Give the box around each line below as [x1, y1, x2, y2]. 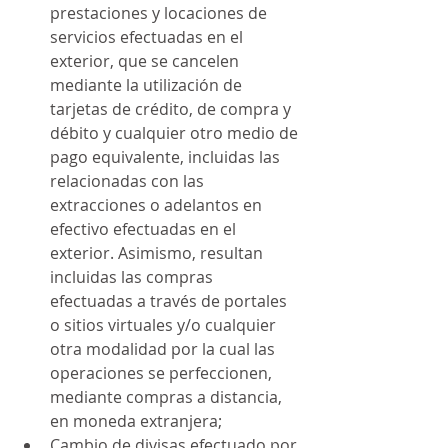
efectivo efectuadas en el [50, 218, 240, 240]
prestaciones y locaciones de [50, 2, 271, 24]
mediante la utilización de [50, 74, 246, 96]
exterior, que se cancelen [50, 50, 243, 72]
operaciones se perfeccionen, [50, 362, 276, 384]
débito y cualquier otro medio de [50, 122, 302, 144]
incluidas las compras [50, 266, 217, 288]
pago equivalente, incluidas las [50, 146, 284, 168]
